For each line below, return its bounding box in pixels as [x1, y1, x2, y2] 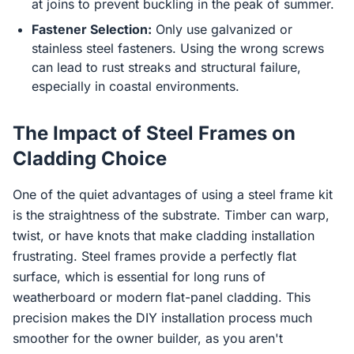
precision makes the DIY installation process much [13, 310, 312, 326]
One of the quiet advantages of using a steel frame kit [13, 186, 333, 202]
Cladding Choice [13, 147, 167, 170]
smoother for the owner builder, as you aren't [13, 330, 283, 346]
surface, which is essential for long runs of [13, 269, 265, 284]
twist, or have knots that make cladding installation [13, 228, 314, 243]
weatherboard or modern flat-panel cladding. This [13, 289, 311, 305]
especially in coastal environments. [32, 78, 239, 94]
